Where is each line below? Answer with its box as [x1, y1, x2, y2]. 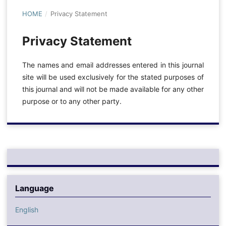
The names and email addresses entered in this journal [22, 60, 204, 69]
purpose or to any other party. [22, 96, 122, 105]
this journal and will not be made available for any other [22, 84, 204, 93]
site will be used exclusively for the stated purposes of [22, 72, 204, 81]
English [15, 205, 38, 214]
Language [15, 183, 54, 193]
